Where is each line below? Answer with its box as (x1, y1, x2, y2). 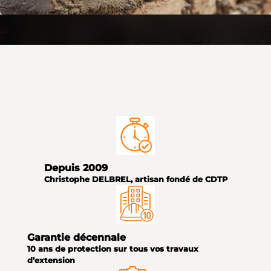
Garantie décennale (27, 232, 126, 244)
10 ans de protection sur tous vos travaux (27, 244, 198, 254)
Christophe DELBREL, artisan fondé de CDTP (44, 175, 227, 184)
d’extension (27, 256, 75, 266)
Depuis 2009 (44, 162, 108, 174)
